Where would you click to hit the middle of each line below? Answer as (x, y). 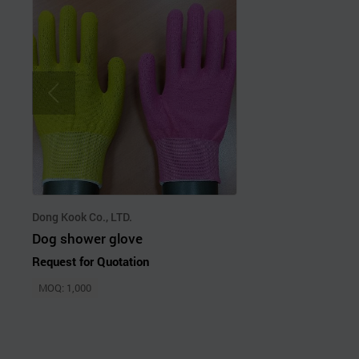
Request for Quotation (91, 262)
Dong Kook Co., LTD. (82, 217)
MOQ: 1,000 (65, 288)
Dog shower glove (87, 239)
